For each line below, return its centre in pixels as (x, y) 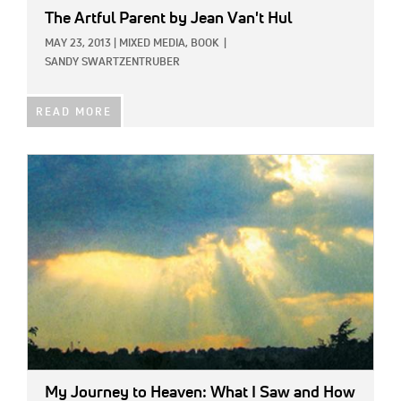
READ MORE (74, 113)
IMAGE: (47, 165)
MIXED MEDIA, (154, 44)
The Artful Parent (105, 19)
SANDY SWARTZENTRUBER (112, 63)
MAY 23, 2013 (78, 44)
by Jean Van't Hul (229, 19)
